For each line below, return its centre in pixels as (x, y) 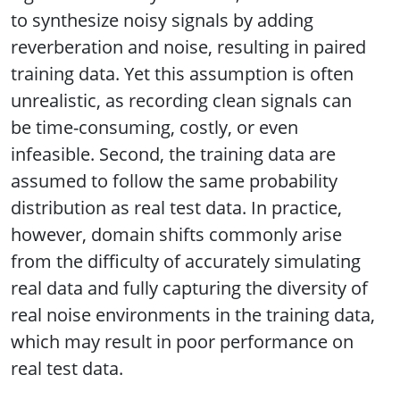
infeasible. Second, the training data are (173, 154)
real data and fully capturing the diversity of (189, 287)
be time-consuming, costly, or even (154, 127)
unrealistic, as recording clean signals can (181, 100)
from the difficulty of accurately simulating (186, 261)
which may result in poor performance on (182, 341)
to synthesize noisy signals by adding (162, 20)
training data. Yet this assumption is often (182, 73)
